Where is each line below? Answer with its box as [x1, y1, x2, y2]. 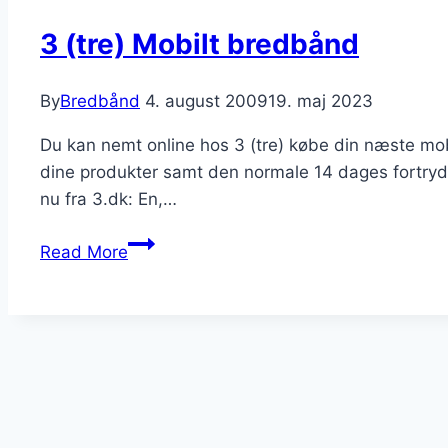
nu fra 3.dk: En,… [40, 189, 177, 210]
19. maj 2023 [268, 91, 373, 112]
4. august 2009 [145, 91, 268, 112]
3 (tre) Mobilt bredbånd [40, 26, 359, 61]
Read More [40, 242, 128, 263]
